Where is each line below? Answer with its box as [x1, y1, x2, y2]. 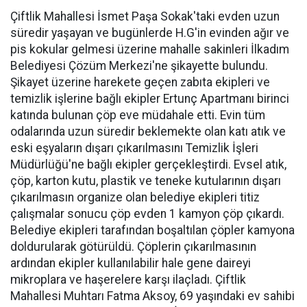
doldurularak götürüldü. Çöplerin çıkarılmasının [10, 240, 256, 254]
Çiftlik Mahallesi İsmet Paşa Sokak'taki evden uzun [10, 10, 280, 23]
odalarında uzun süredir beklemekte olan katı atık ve [10, 125, 286, 138]
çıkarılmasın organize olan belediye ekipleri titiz [10, 191, 260, 204]
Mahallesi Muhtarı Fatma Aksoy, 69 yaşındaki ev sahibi [10, 289, 295, 303]
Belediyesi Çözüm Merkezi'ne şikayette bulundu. [10, 59, 268, 73]
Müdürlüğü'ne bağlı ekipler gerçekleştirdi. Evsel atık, [10, 158, 286, 171]
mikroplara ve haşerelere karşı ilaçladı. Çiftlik [10, 273, 246, 286]
